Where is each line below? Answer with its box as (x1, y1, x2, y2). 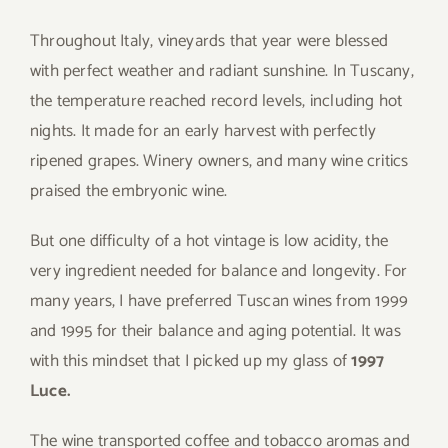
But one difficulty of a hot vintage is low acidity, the (30, 227, 389, 256)
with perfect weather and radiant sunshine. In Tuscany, (30, 57, 414, 86)
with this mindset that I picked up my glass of (30, 347, 352, 376)
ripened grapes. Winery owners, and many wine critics (30, 147, 409, 176)
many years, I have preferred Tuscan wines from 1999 (30, 287, 409, 316)
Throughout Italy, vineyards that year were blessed (30, 27, 389, 56)
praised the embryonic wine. (30, 177, 228, 206)
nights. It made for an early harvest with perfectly (30, 117, 377, 146)
